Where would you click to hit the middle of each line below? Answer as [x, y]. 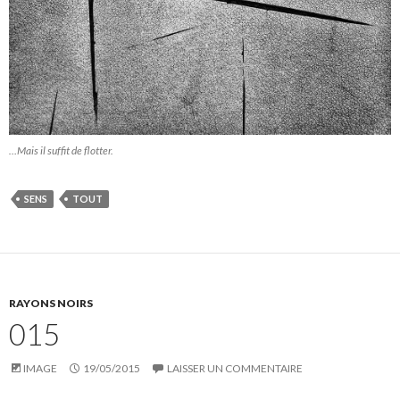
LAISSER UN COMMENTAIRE [235, 369]
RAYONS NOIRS [51, 304]
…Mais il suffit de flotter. [61, 151]
